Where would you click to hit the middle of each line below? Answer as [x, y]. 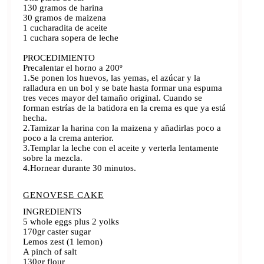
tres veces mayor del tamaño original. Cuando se [113, 98]
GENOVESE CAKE [64, 195]
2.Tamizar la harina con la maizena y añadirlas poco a [122, 128]
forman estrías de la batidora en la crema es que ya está [125, 108]
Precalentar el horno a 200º [73, 67]
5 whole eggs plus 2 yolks [71, 221]
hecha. [35, 118]
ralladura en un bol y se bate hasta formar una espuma [123, 88]
